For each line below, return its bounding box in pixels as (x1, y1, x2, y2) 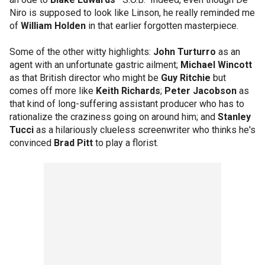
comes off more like (9, 85, 96, 96)
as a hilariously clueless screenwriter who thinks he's (34, 124, 256, 135)
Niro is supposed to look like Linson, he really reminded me (9, 7, 255, 18)
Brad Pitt (54, 137, 93, 148)
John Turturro (153, 46, 216, 57)
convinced (9, 137, 54, 148)
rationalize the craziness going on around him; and (9, 111, 218, 122)
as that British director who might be (9, 72, 161, 83)
